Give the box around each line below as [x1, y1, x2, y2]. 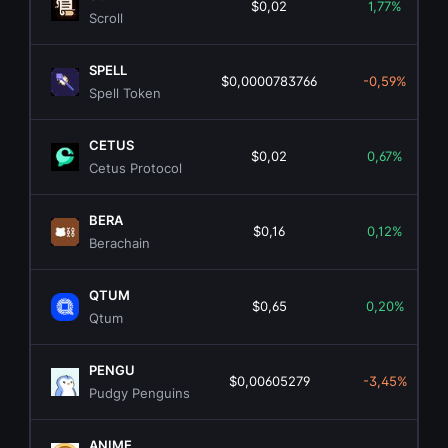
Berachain [89, 235, 151, 252]
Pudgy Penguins [89, 385, 191, 402]
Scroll [89, 10, 124, 27]
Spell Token [89, 85, 162, 102]
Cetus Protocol [89, 160, 183, 177]
